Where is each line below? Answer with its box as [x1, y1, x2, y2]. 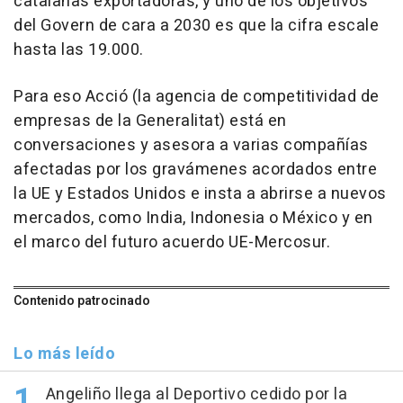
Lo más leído [13, 342, 115, 367]
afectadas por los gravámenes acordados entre [13, 157, 377, 183]
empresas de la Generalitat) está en [13, 109, 287, 134]
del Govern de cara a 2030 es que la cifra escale [13, 13, 379, 39]
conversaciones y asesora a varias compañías [13, 133, 369, 158]
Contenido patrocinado [13, 291, 150, 311]
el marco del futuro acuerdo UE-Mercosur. [13, 230, 330, 255]
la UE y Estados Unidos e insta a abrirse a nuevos [13, 182, 387, 207]
